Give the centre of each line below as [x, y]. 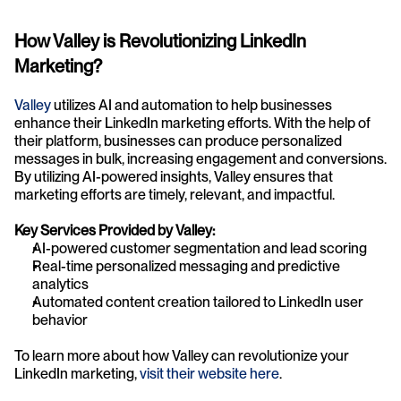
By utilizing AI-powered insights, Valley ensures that [174, 177]
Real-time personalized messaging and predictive [186, 266]
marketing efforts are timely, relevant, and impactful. [175, 195]
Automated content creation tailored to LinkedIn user [198, 302]
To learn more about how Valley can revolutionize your [182, 356]
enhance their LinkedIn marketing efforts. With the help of [192, 123]
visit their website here [208, 374]
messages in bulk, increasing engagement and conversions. [200, 159]
